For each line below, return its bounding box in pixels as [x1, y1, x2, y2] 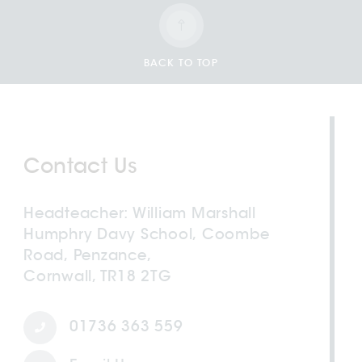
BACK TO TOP [143, 57, 219, 69]
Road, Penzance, [23, 246, 152, 264]
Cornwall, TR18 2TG [23, 267, 171, 285]
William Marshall [128, 204, 256, 222]
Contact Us [23, 153, 138, 179]
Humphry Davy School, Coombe [23, 225, 270, 243]
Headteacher [23, 204, 124, 222]
